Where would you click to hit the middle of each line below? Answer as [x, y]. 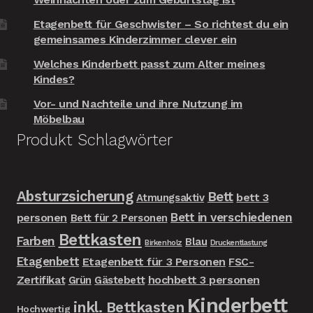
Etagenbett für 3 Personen [154, 261]
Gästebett [120, 280]
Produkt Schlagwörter [94, 140]
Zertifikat [41, 279]
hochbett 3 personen [204, 279]
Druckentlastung [239, 242]
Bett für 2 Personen [119, 218]
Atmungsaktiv [170, 197]
